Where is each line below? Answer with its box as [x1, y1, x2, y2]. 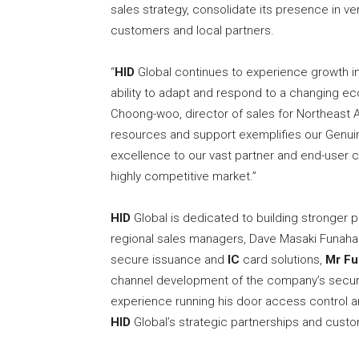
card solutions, [240, 252, 325, 268]
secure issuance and [111, 252, 228, 268]
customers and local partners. [111, 23, 274, 38]
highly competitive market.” [111, 169, 256, 184]
